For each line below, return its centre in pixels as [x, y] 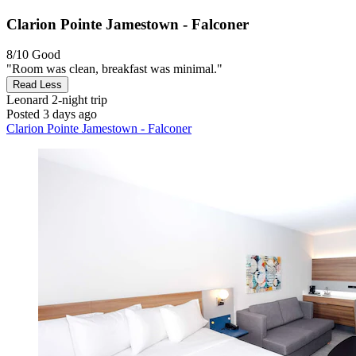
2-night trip [78, 100]
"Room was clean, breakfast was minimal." [114, 69]
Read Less [37, 85]
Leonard [27, 100]
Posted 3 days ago [52, 114]
